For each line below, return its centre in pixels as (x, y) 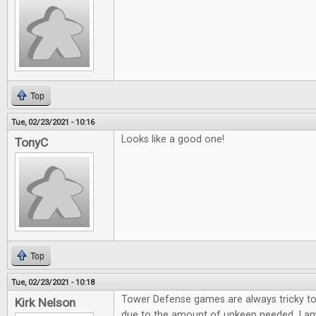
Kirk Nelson (45, 303)
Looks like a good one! (173, 139)
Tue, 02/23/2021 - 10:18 (53, 282)
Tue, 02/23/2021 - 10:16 (53, 122)
